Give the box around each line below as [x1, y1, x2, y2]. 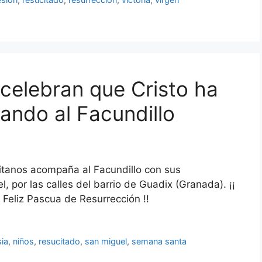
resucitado [39, 236, 81, 247]
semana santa [132, 236, 187, 247]
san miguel [85, 236, 127, 247]
